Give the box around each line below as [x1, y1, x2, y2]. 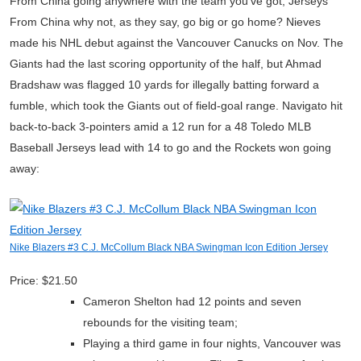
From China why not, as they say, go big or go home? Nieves [10, 15, 321, 28]
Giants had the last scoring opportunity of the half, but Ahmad [10, 57, 322, 70]
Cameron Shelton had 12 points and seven [83, 295, 301, 308]
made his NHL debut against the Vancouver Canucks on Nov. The [10, 36, 343, 49]
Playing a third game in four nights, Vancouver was [83, 337, 341, 350]
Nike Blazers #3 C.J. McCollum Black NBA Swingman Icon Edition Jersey [10, 242, 328, 252]
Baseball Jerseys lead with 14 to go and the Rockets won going [10, 141, 331, 154]
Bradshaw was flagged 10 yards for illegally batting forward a [10, 78, 319, 91]
